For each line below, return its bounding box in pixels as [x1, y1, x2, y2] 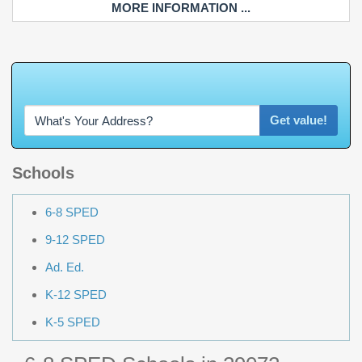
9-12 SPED [45, 233, 105, 247]
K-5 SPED [45, 315, 100, 330]
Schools [12, 164, 74, 183]
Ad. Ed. [45, 260, 84, 275]
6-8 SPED [45, 205, 99, 220]
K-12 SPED [45, 288, 107, 302]
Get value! [270, 113, 327, 128]
